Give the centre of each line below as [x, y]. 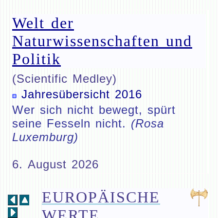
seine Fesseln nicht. [72, 123]
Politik [36, 59]
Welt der [43, 23]
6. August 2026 [55, 164]
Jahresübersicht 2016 [82, 94]
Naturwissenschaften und [102, 41]
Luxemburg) [45, 137]
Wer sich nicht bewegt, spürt [94, 110]
